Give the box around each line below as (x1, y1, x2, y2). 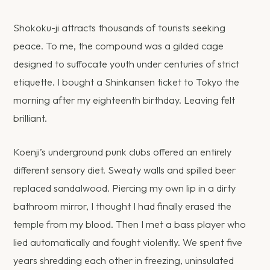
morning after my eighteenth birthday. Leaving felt (13, 93, 236, 106)
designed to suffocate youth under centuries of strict (13, 57, 240, 70)
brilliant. (13, 111, 48, 124)
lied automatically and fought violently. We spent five (13, 236, 243, 248)
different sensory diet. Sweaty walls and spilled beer (13, 163, 236, 176)
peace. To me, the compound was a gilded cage (13, 39, 224, 52)
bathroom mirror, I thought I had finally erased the (13, 199, 232, 212)
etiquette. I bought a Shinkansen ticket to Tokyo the (13, 75, 240, 88)
